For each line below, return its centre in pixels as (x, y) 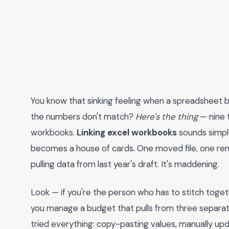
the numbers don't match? (83, 117)
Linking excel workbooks (127, 132)
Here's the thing (167, 117)
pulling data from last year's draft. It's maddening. (125, 164)
